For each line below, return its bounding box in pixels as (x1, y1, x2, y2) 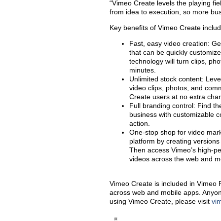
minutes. (129, 66, 156, 74)
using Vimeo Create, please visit (110, 197, 212, 205)
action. (129, 119, 150, 127)
